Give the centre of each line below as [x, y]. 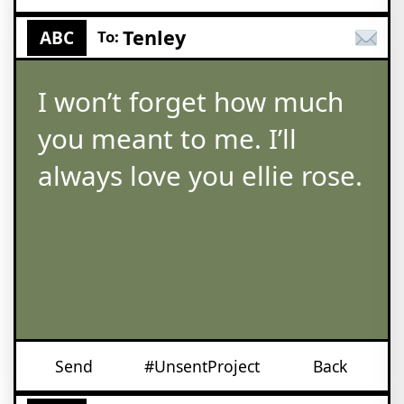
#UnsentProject [202, 366]
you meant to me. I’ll [167, 138]
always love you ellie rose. [200, 175]
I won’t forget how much [191, 101]
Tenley [154, 37]
